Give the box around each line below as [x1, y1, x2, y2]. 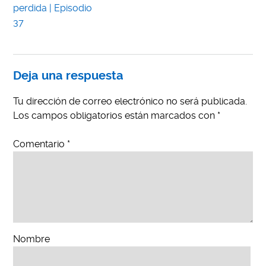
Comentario [13, 138, 68, 150]
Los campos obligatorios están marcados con [13, 110, 218, 122]
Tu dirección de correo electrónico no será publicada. [13, 96, 248, 107]
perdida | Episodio [13, 2, 93, 14]
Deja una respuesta [13, 69, 124, 83]
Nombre [13, 233, 50, 245]
